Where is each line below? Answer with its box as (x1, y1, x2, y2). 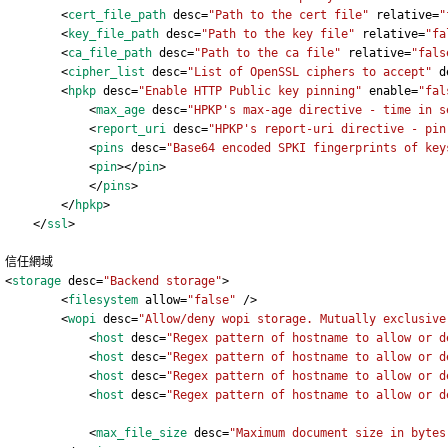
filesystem (68, 293, 139, 308)
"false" (187, 293, 237, 308)
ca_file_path (68, 46, 153, 61)
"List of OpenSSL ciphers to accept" (187, 65, 433, 80)
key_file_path (68, 27, 160, 42)
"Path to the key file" (201, 27, 356, 42)
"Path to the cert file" (208, 8, 370, 23)
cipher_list (68, 65, 146, 80)
